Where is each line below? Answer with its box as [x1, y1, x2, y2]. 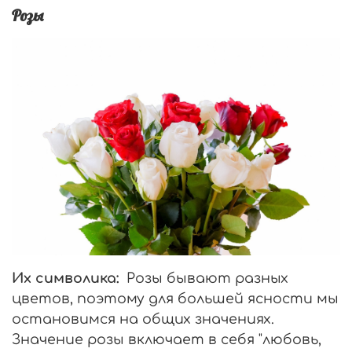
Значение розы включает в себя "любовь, [12, 331, 321, 347]
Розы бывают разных [123, 269, 288, 286]
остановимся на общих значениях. [12, 310, 274, 327]
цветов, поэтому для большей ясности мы [12, 290, 339, 306]
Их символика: [12, 269, 119, 286]
